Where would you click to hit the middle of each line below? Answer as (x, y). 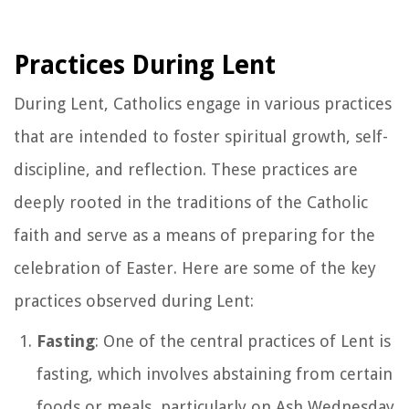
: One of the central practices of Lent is (243, 341)
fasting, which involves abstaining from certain (215, 373)
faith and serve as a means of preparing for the (194, 235)
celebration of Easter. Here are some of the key (195, 267)
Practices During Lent (145, 65)
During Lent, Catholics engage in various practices (203, 103)
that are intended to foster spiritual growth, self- (201, 136)
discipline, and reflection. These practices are (186, 169)
